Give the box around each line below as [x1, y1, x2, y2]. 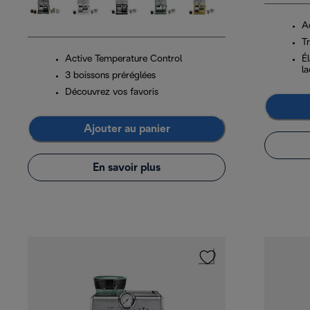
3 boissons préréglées [65, 71, 156, 81]
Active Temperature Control [65, 55, 182, 64]
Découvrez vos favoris [65, 88, 158, 98]
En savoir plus [93, 162, 161, 173]
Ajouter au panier [83, 123, 170, 134]
